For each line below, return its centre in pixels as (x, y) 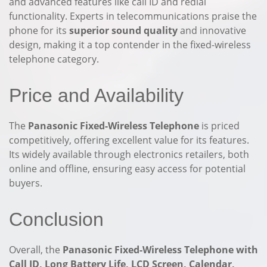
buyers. (26, 183)
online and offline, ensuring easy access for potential (127, 169)
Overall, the (36, 250)
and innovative (212, 30)
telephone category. (54, 59)
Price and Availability (96, 95)
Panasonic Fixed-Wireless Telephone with (160, 250)
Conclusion (56, 219)
